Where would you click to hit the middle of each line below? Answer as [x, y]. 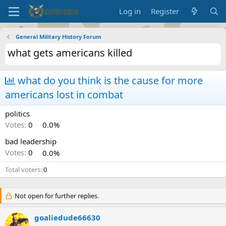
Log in [130, 11]
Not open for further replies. [56, 195]
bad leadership [31, 142]
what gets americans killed [70, 53]
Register [165, 11]
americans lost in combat [64, 95]
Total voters [23, 169]
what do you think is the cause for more [109, 80]
